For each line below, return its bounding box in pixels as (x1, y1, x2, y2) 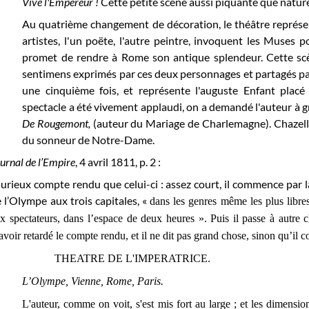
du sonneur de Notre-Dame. (22, 132, 155, 146)
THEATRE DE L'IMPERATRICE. (54, 252, 211, 264)
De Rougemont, (22, 116, 93, 130)
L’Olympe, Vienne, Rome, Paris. (22, 275, 164, 287)
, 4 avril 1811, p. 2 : (75, 154, 161, 168)
